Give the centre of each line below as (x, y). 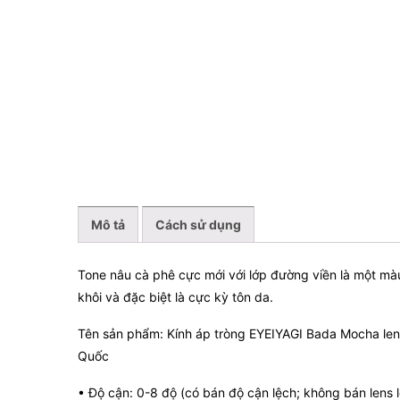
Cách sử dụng (198, 225)
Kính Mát (122, 16)
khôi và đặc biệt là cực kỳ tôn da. (175, 296)
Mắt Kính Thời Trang (154, 40)
